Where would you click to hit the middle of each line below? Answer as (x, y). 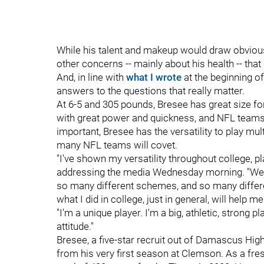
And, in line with (91, 77)
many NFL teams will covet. (117, 145)
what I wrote (154, 77)
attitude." (75, 226)
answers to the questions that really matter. (151, 91)
